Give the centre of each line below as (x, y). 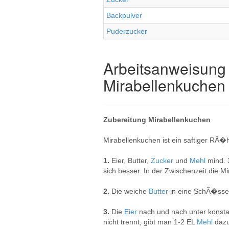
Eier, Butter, (131, 161)
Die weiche (130, 191)
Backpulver (124, 15)
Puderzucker (127, 31)
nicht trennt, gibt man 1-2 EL (150, 222)
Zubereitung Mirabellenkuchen (157, 120)
